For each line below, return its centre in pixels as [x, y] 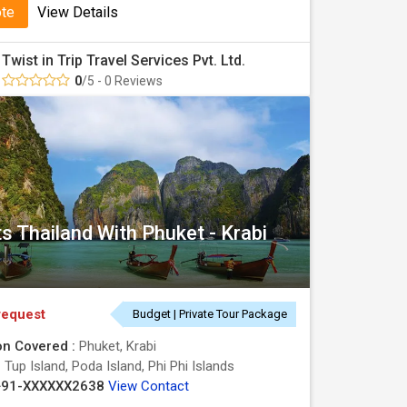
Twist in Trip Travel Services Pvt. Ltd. [124, 60]
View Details [78, 12]
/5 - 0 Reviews [122, 81]
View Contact [149, 386]
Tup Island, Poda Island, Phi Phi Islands [119, 366]
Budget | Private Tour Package [210, 314]
